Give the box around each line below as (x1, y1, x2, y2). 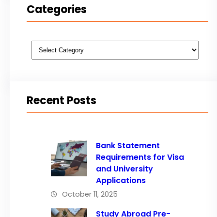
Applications (95, 175, 165, 186)
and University (95, 163, 153, 175)
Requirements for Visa (95, 152, 184, 163)
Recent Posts (27, 93, 96, 108)
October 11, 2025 (62, 189, 118, 200)
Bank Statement (95, 140, 160, 152)
